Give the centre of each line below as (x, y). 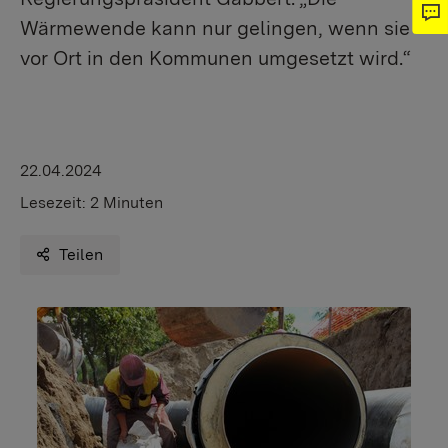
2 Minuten (126, 202)
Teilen (81, 254)
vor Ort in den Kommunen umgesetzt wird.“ (215, 58)
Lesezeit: (55, 202)
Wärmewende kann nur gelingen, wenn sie (215, 28)
